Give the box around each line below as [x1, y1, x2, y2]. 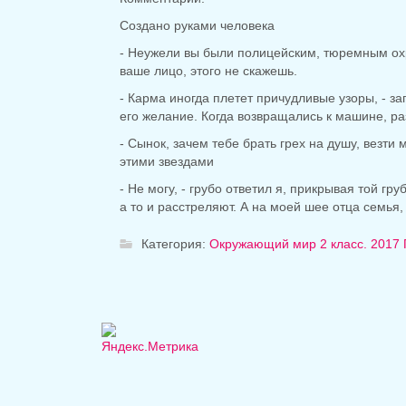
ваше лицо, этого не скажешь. [120, 63, 297, 79]
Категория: [141, 237, 209, 252]
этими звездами [120, 154, 214, 169]
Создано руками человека [120, 18, 275, 34]
